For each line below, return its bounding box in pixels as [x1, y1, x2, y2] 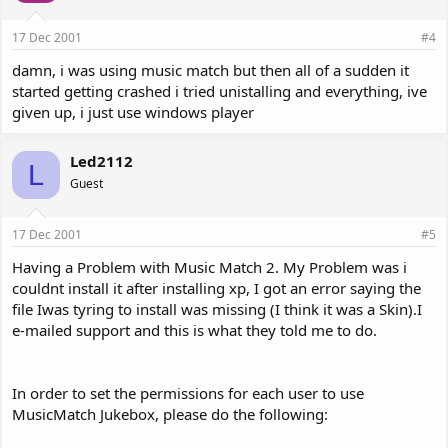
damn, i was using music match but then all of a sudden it [12, 60, 409, 80]
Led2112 [70, 151, 133, 171]
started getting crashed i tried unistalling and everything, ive [12, 81, 427, 101]
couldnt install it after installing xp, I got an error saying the [12, 277, 421, 298]
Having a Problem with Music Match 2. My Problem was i [12, 256, 407, 277]
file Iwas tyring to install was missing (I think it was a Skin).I [12, 298, 422, 319]
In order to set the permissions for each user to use [12, 382, 364, 403]
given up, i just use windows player [12, 102, 254, 122]
